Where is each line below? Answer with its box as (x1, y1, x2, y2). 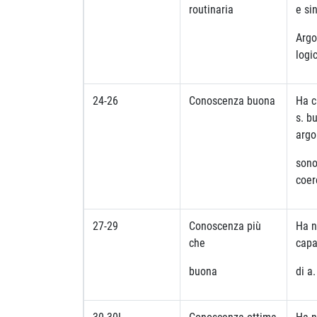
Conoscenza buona (189, 93, 275, 108)
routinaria (189, 2, 234, 16)
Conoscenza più (189, 219, 261, 233)
